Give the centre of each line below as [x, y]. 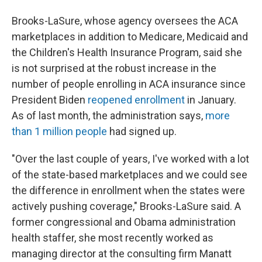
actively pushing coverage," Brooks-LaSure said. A [126, 206]
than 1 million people [59, 131]
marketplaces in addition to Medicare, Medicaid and [130, 37]
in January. [211, 100]
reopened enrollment [136, 100]
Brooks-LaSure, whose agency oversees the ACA [125, 21]
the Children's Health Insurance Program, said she [127, 52]
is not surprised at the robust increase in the [114, 68]
